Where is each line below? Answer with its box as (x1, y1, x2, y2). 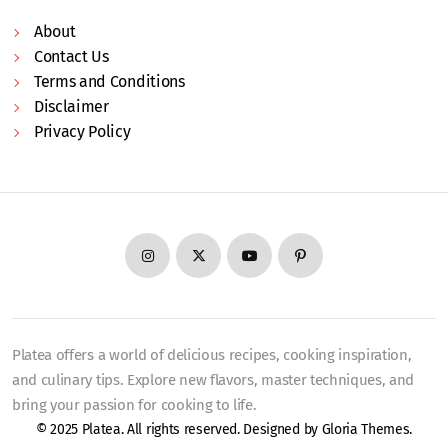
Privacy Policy (34, 122, 131, 142)
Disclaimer (34, 97, 109, 117)
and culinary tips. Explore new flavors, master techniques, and (12, 371, 415, 390)
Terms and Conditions (34, 72, 185, 92)
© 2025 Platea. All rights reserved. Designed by (35, 421, 322, 439)
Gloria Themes (321, 421, 410, 439)
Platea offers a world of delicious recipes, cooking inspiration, (12, 346, 412, 365)
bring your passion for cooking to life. (12, 396, 257, 415)
